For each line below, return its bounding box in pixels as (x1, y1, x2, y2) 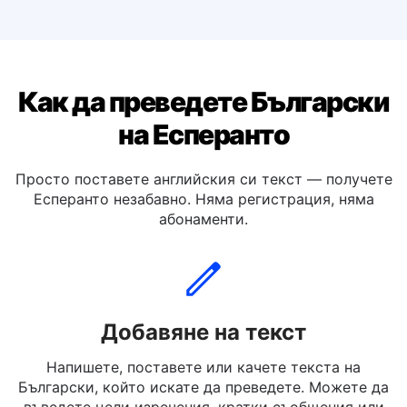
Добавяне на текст (101, 364, 306, 391)
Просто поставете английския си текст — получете (15, 215, 392, 233)
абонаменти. (159, 255, 248, 273)
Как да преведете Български (18, 131, 389, 164)
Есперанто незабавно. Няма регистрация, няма (33, 235, 374, 253)
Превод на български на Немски (88, 20, 319, 38)
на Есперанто (118, 164, 289, 196)
